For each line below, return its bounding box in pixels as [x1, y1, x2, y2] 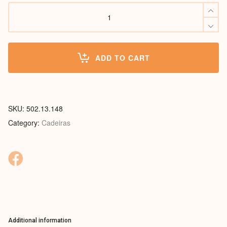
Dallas [8, 12, 27, 22]
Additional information [8, 217, 71, 224]
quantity [8, 22, 33, 32]
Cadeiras [42, 118, 70, 128]
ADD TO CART [95, 53, 150, 63]
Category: [8, 118, 42, 128]
